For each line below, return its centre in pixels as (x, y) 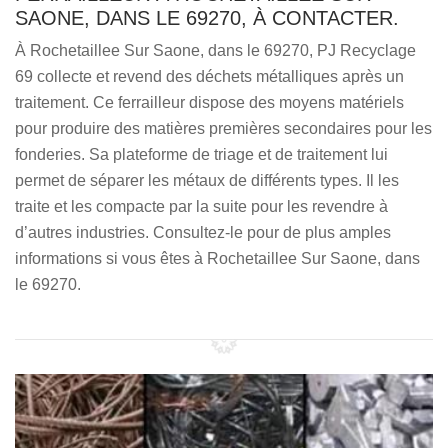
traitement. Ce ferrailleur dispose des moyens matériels (209, 102)
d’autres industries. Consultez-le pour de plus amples (203, 232)
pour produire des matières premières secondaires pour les (223, 128)
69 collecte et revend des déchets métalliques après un (209, 76)
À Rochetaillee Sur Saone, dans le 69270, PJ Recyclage (215, 50)
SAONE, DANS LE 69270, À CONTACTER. (207, 18)
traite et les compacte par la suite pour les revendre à (201, 206)
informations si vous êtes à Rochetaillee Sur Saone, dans (217, 258)
